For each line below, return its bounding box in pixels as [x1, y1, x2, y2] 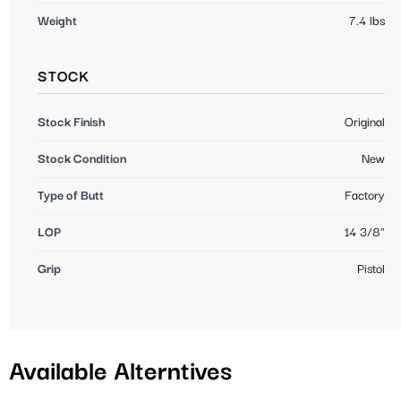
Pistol [357, 262, 385, 277]
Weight [38, 14, 77, 30]
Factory [345, 189, 385, 204]
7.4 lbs [349, 14, 385, 30]
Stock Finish [38, 115, 106, 131]
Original [345, 115, 385, 131]
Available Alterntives [9, 358, 232, 388]
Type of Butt [38, 189, 104, 204]
